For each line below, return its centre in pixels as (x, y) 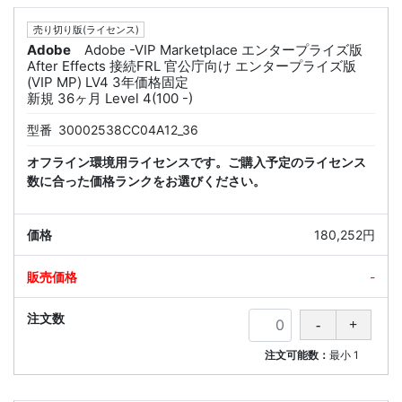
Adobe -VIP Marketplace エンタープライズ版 (223, 49)
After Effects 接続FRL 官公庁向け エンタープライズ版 (192, 66)
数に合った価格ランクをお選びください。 (146, 180)
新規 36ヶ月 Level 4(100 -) (110, 98)
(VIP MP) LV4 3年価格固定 (108, 82)
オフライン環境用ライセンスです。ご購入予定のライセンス (197, 162)
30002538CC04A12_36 (128, 129)
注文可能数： (297, 354)
